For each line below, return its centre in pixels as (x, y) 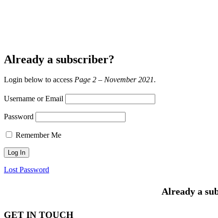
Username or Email (34, 99)
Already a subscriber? (59, 59)
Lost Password (27, 170)
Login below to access (39, 80)
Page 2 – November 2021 (114, 80)
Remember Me (38, 135)
